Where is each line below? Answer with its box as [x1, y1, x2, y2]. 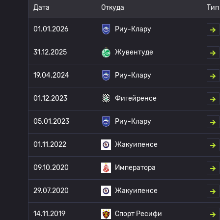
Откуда [101, 3, 124, 12]
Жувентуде [115, 48, 153, 56]
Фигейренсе [115, 94, 157, 103]
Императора [115, 164, 156, 172]
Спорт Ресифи [115, 210, 162, 218]
